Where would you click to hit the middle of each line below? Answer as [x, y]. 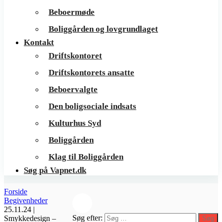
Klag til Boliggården [86, 157]
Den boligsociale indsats [92, 106]
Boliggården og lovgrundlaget [103, 29]
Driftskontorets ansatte [91, 73]
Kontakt [39, 42]
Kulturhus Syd [75, 123]
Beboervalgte [73, 89]
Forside [16, 192]
